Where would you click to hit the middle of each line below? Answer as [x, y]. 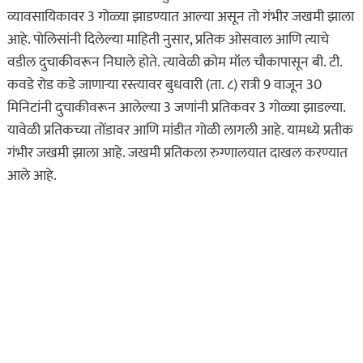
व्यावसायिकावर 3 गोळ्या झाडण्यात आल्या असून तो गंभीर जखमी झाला [180, 17]
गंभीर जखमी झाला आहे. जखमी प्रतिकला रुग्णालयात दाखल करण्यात [177, 154]
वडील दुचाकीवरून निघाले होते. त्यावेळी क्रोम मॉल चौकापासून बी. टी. [174, 63]
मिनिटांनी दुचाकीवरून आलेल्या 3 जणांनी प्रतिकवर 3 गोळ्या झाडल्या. [176, 108]
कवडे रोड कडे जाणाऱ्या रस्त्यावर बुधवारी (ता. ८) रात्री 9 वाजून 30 [164, 85]
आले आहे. [32, 176]
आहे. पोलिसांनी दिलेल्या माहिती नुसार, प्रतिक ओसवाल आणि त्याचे [168, 40]
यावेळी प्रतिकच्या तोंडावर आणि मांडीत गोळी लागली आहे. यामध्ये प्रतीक [180, 131]
